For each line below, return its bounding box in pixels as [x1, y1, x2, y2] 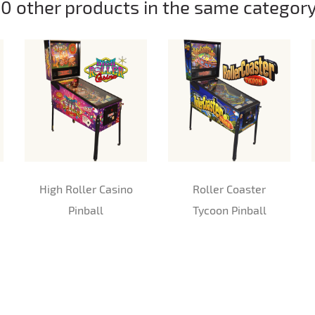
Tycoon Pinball [192, 202, 266, 217]
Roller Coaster [193, 181, 266, 195]
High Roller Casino [39, 181, 133, 195]
